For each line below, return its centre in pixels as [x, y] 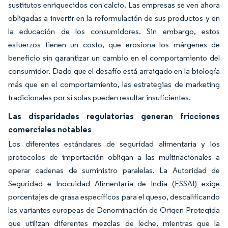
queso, [157, 197]
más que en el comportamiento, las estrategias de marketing [114, 84]
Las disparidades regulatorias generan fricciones [114, 116]
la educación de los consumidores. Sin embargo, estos [114, 31]
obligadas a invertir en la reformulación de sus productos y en [114, 18]
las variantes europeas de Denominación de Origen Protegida [114, 210]
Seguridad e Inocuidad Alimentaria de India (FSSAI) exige [114, 183]
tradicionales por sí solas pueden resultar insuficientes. [99, 97]
